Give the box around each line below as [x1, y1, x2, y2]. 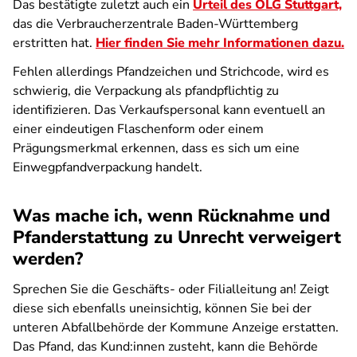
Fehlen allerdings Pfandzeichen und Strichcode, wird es [13, 63, 329, 80]
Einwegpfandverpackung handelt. [13, 159, 202, 176]
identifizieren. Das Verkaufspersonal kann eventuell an [13, 101, 325, 119]
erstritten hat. [13, 34, 96, 52]
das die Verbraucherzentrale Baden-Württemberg [13, 15, 298, 33]
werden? [13, 247, 83, 271]
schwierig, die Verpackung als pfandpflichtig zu [13, 82, 279, 100]
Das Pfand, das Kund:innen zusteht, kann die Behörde [13, 338, 318, 355]
